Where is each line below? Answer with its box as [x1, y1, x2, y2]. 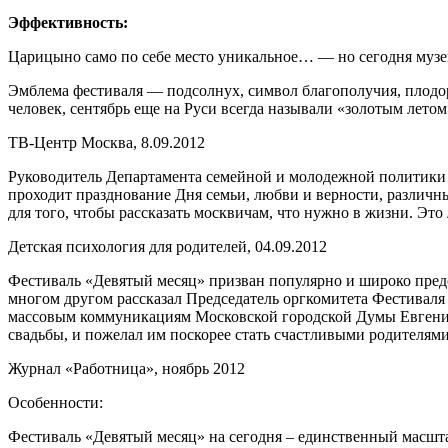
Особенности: [8, 394, 103, 412]
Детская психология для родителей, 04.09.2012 [8, 238, 327, 256]
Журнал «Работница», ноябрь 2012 [8, 360, 245, 378]
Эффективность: [8, 14, 128, 32]
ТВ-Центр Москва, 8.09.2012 [8, 134, 205, 152]
